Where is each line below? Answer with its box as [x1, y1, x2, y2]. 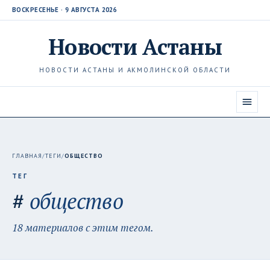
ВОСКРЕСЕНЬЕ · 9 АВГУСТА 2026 [12, 5, 118, 14]
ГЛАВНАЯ [12, 152, 42, 160]
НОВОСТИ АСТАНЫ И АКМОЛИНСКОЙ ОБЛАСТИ [39, 66, 231, 74]
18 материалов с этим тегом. [12, 221, 154, 234]
